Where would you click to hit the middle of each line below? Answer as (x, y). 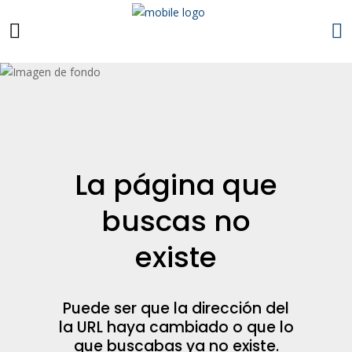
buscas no (176, 221)
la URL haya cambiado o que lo (176, 327)
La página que (176, 185)
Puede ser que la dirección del (176, 308)
